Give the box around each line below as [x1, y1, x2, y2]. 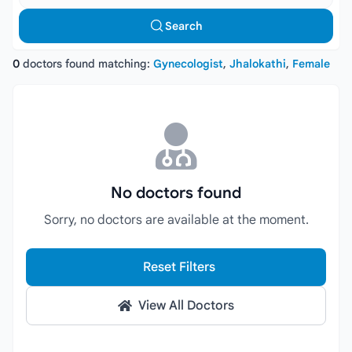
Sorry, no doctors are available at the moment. [43, 212, 309, 228]
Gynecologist [153, 57, 223, 71]
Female [292, 57, 330, 71]
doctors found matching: [20, 57, 153, 71]
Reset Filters [143, 259, 215, 275]
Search [165, 19, 203, 33]
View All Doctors [138, 298, 234, 313]
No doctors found [111, 183, 241, 203]
